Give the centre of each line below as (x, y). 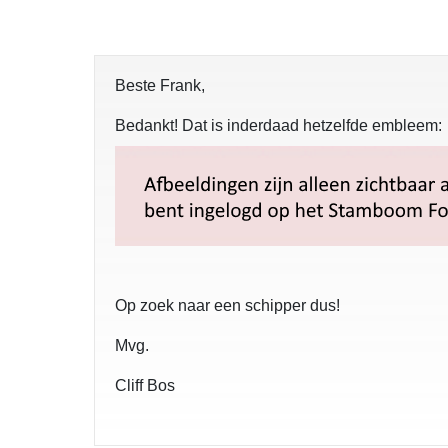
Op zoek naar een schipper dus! (227, 306)
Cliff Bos (145, 386)
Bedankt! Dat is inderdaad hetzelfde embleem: (278, 126)
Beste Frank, (162, 86)
